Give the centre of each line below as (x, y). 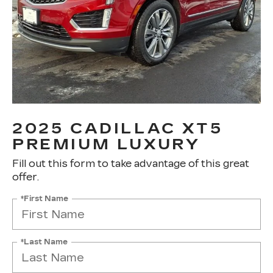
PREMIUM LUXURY (106, 144)
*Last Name (44, 242)
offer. (26, 177)
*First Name (44, 198)
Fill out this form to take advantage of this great (131, 164)
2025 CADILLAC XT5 (118, 129)
